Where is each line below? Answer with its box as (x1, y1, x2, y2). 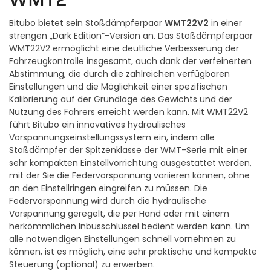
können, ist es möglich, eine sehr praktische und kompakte (9, 247, 257, 258)
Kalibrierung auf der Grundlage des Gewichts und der (9, 94, 232, 105)
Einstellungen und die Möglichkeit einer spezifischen (9, 82, 227, 93)
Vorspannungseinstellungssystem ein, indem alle (9, 132, 215, 143)
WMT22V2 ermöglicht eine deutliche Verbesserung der (9, 44, 239, 54)
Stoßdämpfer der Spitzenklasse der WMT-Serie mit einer (9, 145, 247, 156)
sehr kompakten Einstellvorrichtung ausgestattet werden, (9, 158, 252, 169)
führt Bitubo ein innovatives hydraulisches (9, 120, 186, 131)
